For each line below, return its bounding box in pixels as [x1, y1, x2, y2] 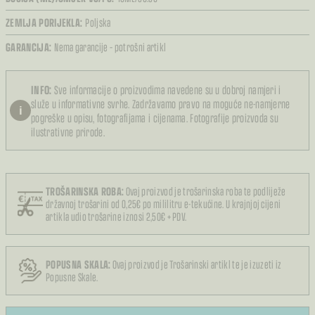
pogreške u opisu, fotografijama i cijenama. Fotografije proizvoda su [31, 109, 279, 126]
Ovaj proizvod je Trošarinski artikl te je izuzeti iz [110, 256, 282, 272]
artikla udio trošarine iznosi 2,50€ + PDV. [46, 208, 187, 224]
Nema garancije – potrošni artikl [54, 39, 167, 55]
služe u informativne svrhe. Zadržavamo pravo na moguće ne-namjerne [31, 95, 290, 112]
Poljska [85, 14, 111, 30]
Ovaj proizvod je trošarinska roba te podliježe [124, 183, 286, 199]
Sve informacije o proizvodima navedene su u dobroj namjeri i [51, 81, 281, 98]
